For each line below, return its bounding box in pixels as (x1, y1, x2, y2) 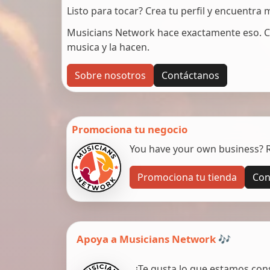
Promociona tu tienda (137, 170, 237, 184)
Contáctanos (162, 68, 219, 82)
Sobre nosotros (75, 68, 146, 82)
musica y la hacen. (67, 40, 149, 54)
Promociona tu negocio (72, 122, 187, 136)
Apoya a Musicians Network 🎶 (77, 231, 231, 246)
